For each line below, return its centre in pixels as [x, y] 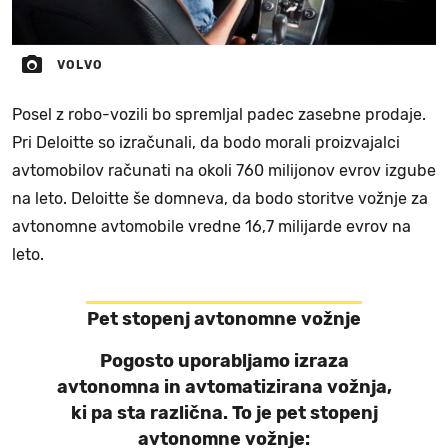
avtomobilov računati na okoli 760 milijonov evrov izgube [224, 171]
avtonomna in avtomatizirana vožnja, [224, 387]
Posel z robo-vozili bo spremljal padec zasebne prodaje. [219, 115]
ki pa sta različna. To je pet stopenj [224, 413]
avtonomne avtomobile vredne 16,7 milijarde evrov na [211, 227]
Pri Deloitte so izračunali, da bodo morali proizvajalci [206, 143]
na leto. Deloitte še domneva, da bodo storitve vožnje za [220, 199]
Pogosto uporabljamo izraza [224, 361]
